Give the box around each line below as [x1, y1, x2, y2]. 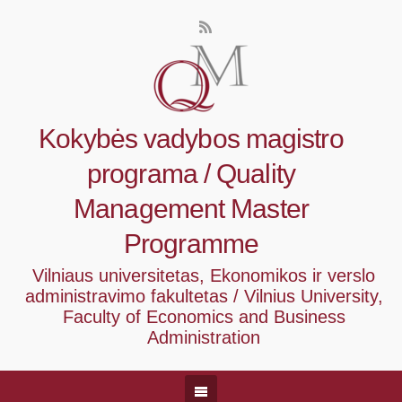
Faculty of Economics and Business [62, 307, 345, 327]
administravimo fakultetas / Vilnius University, [24, 286, 383, 306]
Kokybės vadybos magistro [39, 124, 344, 153]
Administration [147, 328, 260, 347]
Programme [124, 229, 258, 258]
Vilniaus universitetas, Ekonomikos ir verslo [32, 266, 375, 285]
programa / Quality [87, 159, 295, 188]
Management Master [74, 194, 309, 223]
